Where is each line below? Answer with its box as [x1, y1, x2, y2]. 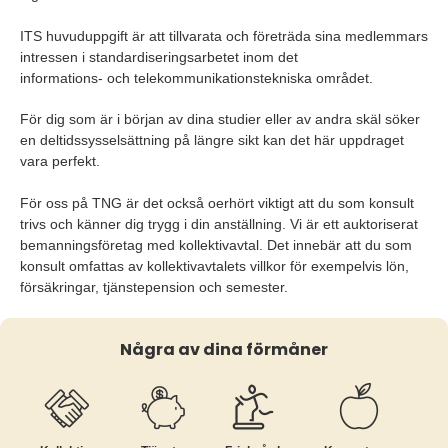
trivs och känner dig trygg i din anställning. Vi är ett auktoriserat [20, 216, 418, 232]
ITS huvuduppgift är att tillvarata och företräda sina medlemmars [20, 28, 428, 44]
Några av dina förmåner [120, 338, 328, 361]
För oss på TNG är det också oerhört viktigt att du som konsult [20, 195, 414, 211]
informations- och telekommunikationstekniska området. [20, 70, 373, 86]
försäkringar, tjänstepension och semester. [20, 279, 288, 295]
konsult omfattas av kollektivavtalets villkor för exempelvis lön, [20, 258, 409, 274]
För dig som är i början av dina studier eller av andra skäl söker [20, 111, 420, 127]
